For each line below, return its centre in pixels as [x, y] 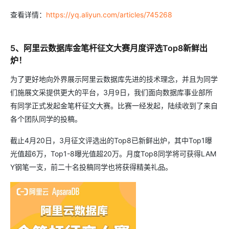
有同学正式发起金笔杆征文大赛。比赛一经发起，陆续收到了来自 [114, 106]
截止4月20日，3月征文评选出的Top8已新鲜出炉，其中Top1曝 [111, 141]
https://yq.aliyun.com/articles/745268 [109, 15]
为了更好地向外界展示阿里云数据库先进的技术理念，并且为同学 [114, 79]
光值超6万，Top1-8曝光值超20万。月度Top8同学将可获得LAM [113, 154]
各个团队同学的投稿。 [46, 119]
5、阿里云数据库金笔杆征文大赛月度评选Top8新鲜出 [109, 48]
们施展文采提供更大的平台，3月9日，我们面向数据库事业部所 [111, 93]
